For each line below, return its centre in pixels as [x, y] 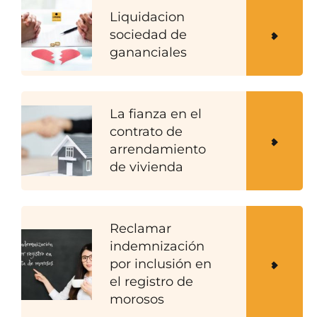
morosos [137, 300]
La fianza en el [156, 114]
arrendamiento [158, 150]
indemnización [157, 247]
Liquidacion [147, 17]
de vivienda [146, 167]
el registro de [151, 282]
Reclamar [140, 229]
